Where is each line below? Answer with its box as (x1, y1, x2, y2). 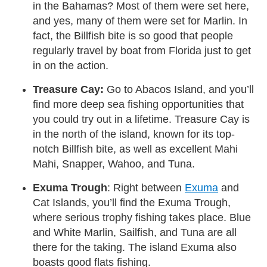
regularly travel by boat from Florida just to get (33, 44, 251, 57)
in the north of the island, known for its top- (33, 128, 235, 140)
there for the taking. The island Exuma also (33, 241, 237, 253)
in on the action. (33, 59, 108, 72)
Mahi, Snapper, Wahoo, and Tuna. (33, 157, 195, 170)
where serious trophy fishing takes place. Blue (33, 211, 251, 223)
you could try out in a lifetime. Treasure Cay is (33, 113, 250, 125)
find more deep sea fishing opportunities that (33, 98, 244, 110)
